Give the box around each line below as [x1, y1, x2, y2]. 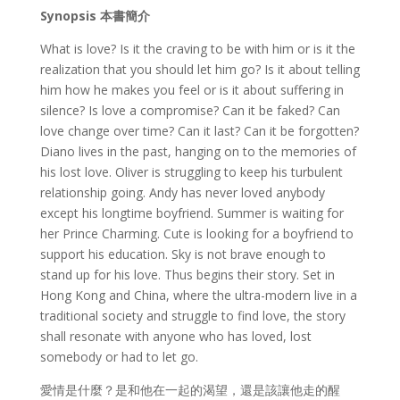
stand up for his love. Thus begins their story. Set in [39, 266, 335, 284]
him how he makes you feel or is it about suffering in [39, 81, 344, 99]
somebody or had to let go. [39, 348, 198, 366]
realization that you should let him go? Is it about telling [39, 61, 360, 79]
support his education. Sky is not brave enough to [39, 246, 326, 263]
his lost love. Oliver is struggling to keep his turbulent [39, 163, 343, 181]
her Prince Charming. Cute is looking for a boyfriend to [39, 225, 354, 243]
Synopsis [39, 7, 100, 25]
